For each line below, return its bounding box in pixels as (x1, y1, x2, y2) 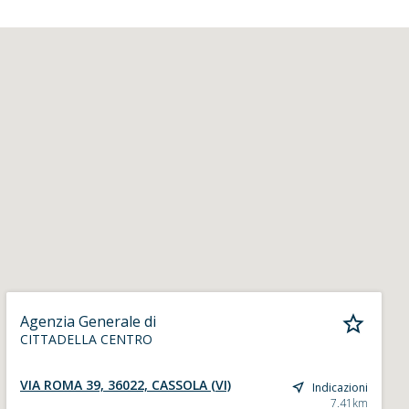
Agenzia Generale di (19, 311, 156, 331)
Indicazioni (311, 379, 368, 395)
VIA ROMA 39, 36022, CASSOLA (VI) (19, 376, 231, 393)
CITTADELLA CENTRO (19, 330, 152, 348)
